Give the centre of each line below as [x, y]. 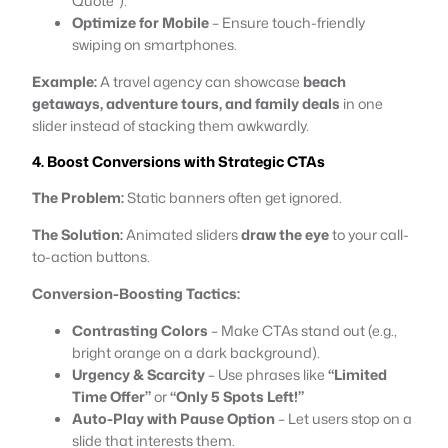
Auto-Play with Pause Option [173, 418]
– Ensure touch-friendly [287, 22]
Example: [64, 81]
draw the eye [285, 234]
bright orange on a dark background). [196, 352]
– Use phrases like [266, 374]
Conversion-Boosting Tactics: [136, 293]
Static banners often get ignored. [233, 197]
